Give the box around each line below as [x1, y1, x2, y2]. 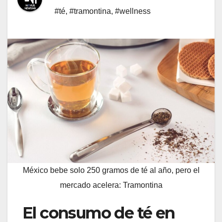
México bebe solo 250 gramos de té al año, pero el [22, 166, 200, 175]
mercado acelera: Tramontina [59, 181, 163, 190]
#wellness [115, 7, 151, 16]
